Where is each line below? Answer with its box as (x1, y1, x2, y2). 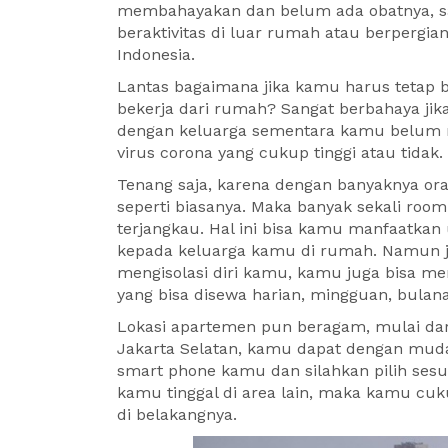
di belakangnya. (117, 405, 237, 424)
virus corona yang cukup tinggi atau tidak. (117, 143, 443, 162)
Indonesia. (117, 45, 195, 64)
